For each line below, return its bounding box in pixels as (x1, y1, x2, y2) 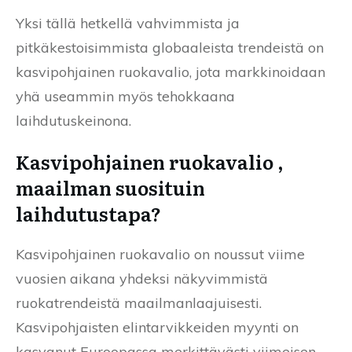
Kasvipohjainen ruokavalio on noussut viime (16, 244, 305, 263)
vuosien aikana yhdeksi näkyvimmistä (16, 269, 268, 288)
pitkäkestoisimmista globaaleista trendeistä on (16, 38, 324, 57)
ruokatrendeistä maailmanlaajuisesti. (16, 293, 262, 312)
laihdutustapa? (16, 199, 161, 227)
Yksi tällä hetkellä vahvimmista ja (16, 13, 240, 32)
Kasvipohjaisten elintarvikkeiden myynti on (16, 317, 299, 336)
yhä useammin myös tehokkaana (16, 86, 235, 105)
